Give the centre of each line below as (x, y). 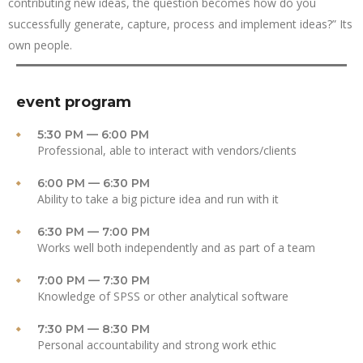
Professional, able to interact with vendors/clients (167, 151)
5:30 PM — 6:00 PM (93, 135)
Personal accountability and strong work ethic (157, 345)
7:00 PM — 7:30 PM (94, 281)
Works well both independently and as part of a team (176, 248)
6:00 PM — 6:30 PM (94, 184)
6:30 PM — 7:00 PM (94, 232)
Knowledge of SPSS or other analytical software (163, 297)
